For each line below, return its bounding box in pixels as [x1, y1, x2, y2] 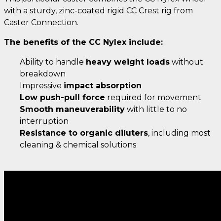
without [170, 57, 203, 67]
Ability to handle [20, 57, 86, 67]
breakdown [20, 69, 66, 78]
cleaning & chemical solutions [20, 140, 136, 149]
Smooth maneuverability [20, 104, 125, 114]
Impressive [20, 80, 64, 90]
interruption [20, 116, 69, 126]
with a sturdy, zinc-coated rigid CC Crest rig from [4, 5, 193, 15]
